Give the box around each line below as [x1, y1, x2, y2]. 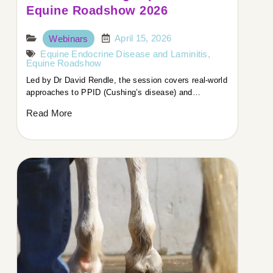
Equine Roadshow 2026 [26, 4, 168, 17]
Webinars [49, 34, 88, 44]
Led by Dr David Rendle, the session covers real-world [26, 76, 227, 85]
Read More [26, 108, 73, 118]
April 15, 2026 [115, 33, 172, 43]
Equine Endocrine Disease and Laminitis [40, 49, 208, 59]
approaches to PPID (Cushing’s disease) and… [26, 88, 200, 97]
